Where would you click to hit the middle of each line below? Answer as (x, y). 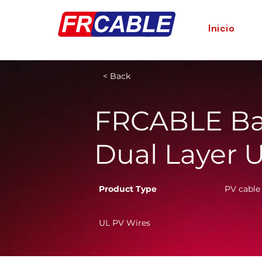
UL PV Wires (126, 223)
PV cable (242, 189)
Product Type (128, 189)
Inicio (221, 28)
